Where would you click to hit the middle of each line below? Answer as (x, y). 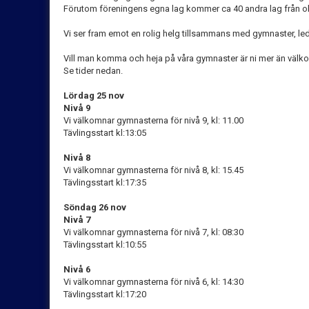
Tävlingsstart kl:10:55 (105, 244)
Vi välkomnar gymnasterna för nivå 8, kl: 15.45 (153, 170)
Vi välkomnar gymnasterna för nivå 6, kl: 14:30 (153, 281)
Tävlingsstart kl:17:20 (105, 294)
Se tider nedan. (93, 70)
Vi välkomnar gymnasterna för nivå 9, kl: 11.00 (153, 120)
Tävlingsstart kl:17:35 (105, 182)
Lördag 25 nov (94, 95)
